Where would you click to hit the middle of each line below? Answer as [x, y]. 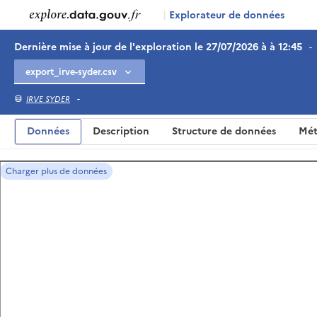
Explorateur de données [225, 15]
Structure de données [224, 131]
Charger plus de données [56, 171]
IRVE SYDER [48, 99]
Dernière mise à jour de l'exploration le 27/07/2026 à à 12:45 [158, 47]
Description [121, 131]
